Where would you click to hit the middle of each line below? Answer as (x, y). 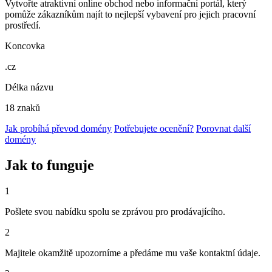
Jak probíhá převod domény (58, 129)
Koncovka (25, 46)
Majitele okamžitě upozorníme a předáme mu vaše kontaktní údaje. (133, 253)
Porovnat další (223, 129)
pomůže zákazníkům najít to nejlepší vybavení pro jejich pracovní (130, 15)
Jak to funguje (49, 165)
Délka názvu (29, 87)
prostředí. (23, 25)
